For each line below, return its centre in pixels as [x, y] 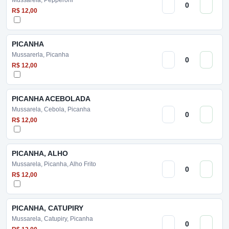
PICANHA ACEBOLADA [51, 99]
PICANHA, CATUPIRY [48, 208]
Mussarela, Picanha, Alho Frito [54, 164]
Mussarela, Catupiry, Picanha [52, 219]
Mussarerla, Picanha [40, 55]
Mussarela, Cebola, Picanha [51, 109]
